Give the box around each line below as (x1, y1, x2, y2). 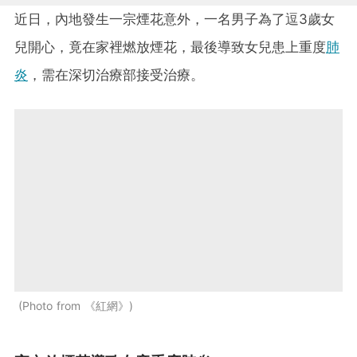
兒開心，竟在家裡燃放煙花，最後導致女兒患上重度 (14, 38, 326, 55)
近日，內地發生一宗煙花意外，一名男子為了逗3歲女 (14, 10, 335, 27)
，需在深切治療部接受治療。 (28, 66, 204, 83)
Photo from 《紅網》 (22, 298, 129, 312)
